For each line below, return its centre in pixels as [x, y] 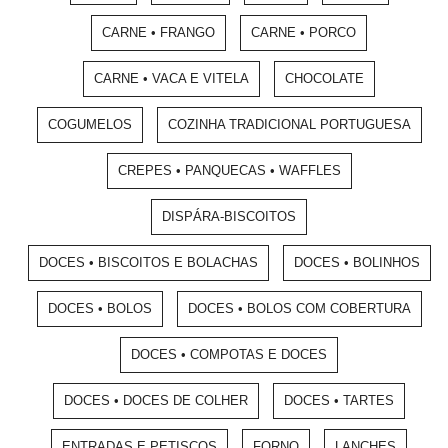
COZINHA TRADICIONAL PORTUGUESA [289, 124]
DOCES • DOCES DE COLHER [156, 400]
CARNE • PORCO [303, 32]
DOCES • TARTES [339, 400]
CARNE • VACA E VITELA [171, 78]
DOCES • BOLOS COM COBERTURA [299, 308]
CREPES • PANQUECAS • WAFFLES [229, 170]
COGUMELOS [89, 124]
